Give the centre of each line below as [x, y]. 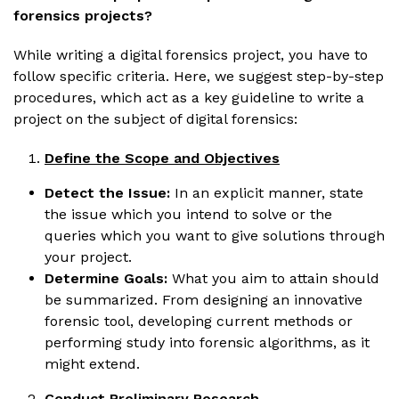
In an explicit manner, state [269, 192]
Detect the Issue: [110, 192]
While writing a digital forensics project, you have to [191, 54]
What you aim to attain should [276, 278]
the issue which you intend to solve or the [188, 214]
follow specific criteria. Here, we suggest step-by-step [199, 76]
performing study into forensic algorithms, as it [207, 342]
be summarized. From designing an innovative [204, 299]
